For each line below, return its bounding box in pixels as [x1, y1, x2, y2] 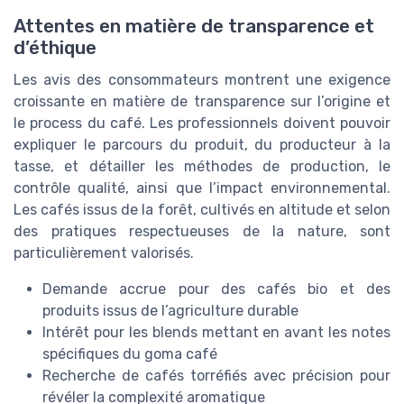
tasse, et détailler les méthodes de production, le [14, 157, 390, 175]
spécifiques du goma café [42, 344, 217, 363]
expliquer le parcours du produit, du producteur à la [14, 135, 390, 153]
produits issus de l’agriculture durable [42, 301, 298, 319]
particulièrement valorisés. [14, 243, 194, 262]
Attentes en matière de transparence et [14, 14, 374, 37]
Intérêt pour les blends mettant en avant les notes [42, 323, 390, 341]
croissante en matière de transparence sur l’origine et [14, 92, 390, 110]
